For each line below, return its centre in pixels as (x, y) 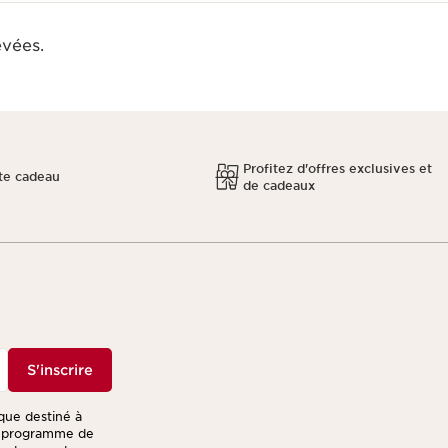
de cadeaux (279, 185)
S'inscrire (60, 370)
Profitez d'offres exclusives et (338, 168)
